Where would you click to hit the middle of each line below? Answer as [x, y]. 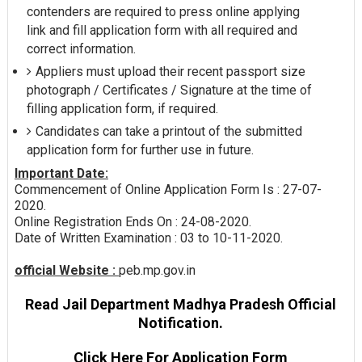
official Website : [66, 270]
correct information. [81, 49]
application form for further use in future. [140, 150]
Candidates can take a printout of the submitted [168, 132]
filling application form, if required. [122, 109]
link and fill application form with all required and [162, 31]
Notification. [181, 322]
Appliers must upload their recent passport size [170, 72]
